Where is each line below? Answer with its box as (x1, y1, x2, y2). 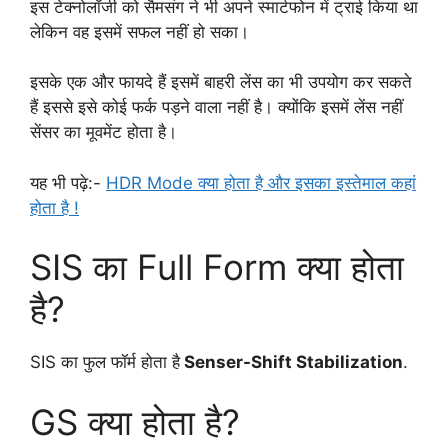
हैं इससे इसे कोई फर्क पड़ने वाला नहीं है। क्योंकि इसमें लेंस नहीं (30, 97, 403, 118)
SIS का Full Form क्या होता (30, 246, 404, 289)
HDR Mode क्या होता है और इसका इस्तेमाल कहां (106, 172, 416, 193)
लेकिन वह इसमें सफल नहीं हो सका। (30, 21, 254, 42)
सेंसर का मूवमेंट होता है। (30, 122, 177, 143)
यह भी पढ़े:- (30, 172, 106, 193)
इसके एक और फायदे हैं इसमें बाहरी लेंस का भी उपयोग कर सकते (30, 72, 412, 93)
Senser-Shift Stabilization (180, 352, 403, 373)
